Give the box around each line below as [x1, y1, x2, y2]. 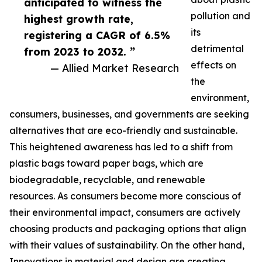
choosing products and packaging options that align [9, 223, 246, 235]
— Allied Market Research [50, 61, 179, 75]
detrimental [191, 43, 244, 55]
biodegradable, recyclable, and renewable [9, 174, 205, 186]
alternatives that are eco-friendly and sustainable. [9, 125, 237, 137]
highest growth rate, [24, 12, 133, 26]
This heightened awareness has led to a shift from [9, 141, 233, 153]
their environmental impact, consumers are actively [9, 206, 240, 219]
